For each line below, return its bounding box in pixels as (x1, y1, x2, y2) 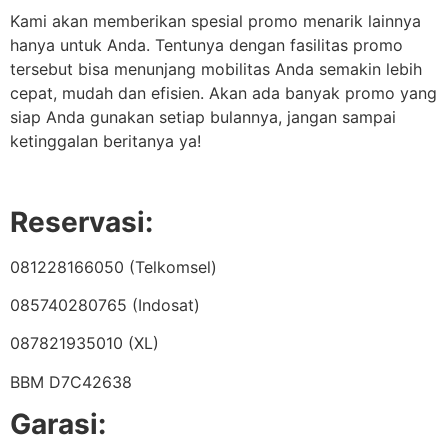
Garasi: (10, 407, 113, 442)
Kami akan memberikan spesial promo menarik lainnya (10, 10, 421, 31)
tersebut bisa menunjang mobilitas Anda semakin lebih (10, 58, 422, 79)
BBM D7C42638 (10, 371, 132, 392)
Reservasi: (10, 204, 153, 239)
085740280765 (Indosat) (10, 294, 200, 315)
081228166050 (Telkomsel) (10, 256, 217, 277)
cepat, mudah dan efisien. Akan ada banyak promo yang (10, 82, 437, 103)
